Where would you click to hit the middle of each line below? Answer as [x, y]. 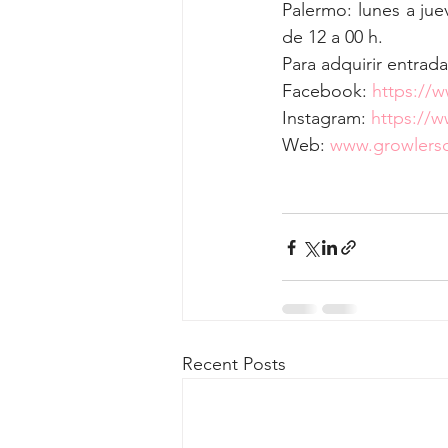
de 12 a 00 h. [335, 37]
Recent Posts [234, 364]
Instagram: [326, 118]
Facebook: [327, 91]
